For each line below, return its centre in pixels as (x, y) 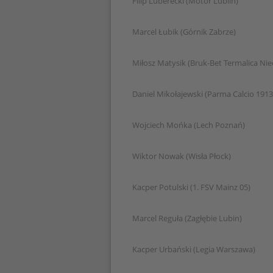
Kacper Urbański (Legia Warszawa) (194, 249)
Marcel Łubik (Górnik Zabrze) (184, 32)
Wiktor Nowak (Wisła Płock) (182, 156)
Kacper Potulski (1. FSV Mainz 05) (191, 187)
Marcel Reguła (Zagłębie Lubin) (187, 218)
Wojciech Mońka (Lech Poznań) (189, 125)
